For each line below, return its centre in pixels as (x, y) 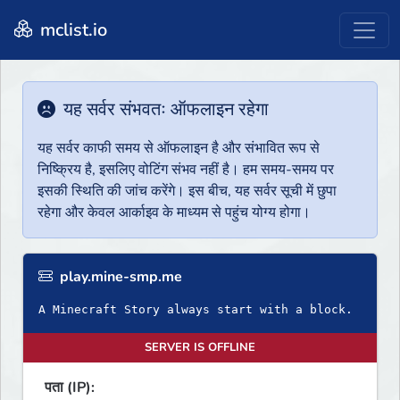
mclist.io (71, 29)
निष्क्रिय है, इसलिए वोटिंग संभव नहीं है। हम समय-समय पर (186, 170)
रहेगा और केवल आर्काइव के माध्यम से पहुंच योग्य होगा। (174, 213)
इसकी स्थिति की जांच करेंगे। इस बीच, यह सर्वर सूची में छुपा (187, 192)
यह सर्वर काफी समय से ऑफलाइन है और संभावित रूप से (179, 149)
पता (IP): (70, 388)
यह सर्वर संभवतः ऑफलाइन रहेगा (164, 110)
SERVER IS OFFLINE (200, 348)
